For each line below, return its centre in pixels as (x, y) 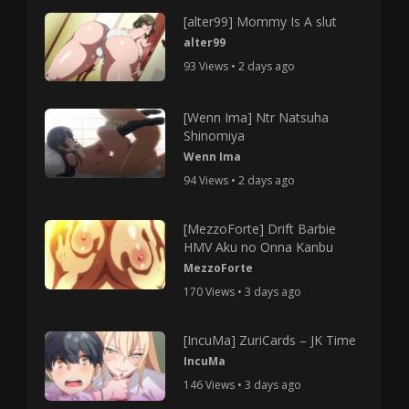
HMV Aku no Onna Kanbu (258, 247)
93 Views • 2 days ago (239, 67)
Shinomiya (214, 136)
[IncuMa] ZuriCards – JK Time (269, 341)
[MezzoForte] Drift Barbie (259, 229)
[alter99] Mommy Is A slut (260, 22)
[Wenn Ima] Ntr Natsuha (256, 118)
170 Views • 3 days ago (242, 292)
